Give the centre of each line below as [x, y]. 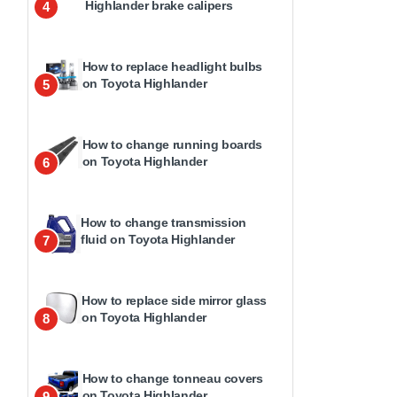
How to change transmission [163, 222]
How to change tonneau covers [172, 378]
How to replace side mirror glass [174, 300]
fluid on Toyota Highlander [158, 239]
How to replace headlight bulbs [172, 66]
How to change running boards [172, 144]
